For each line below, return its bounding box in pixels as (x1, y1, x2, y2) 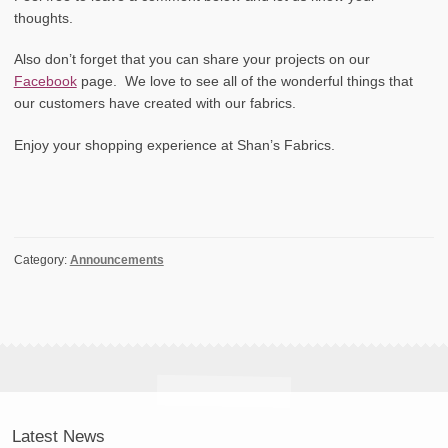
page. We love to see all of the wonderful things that (76, 74, 413, 90)
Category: (13, 253, 70, 268)
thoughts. (13, 10, 73, 26)
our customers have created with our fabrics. (13, 96, 296, 112)
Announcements (69, 253, 164, 268)
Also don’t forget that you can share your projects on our (13, 52, 370, 68)
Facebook (13, 74, 77, 90)
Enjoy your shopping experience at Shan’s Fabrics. (13, 137, 335, 153)
